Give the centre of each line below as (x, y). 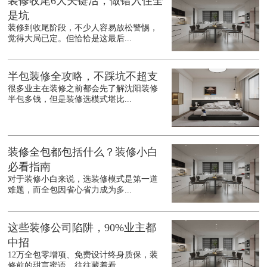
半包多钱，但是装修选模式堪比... (70, 100)
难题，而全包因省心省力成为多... (70, 190)
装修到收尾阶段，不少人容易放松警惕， (83, 28)
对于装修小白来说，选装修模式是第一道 (83, 179)
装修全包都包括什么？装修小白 (83, 152)
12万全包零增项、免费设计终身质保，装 (83, 255)
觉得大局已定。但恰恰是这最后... (70, 39)
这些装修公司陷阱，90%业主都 (82, 228)
